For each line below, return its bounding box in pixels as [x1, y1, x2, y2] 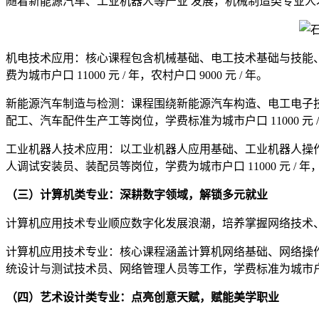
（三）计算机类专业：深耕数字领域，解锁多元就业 [6, 188, 268, 201]
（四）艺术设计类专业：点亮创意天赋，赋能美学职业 [6, 291, 279, 303]
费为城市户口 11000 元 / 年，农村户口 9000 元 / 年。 [6, 68, 268, 81]
